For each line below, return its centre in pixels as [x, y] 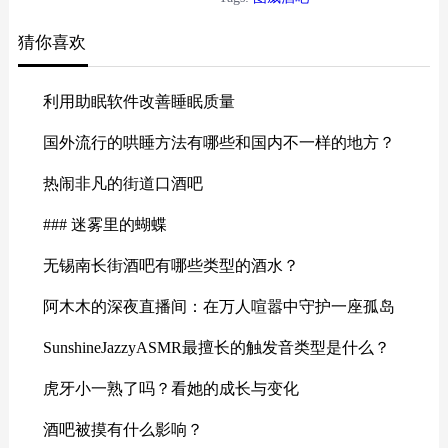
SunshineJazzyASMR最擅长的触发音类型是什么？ [216, 348]
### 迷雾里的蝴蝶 [104, 225]
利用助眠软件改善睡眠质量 [138, 102]
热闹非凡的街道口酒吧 [122, 184]
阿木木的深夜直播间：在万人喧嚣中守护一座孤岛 [218, 307]
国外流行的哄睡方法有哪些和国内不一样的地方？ [218, 143]
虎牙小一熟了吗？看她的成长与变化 [170, 389]
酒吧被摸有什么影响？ [122, 430]
